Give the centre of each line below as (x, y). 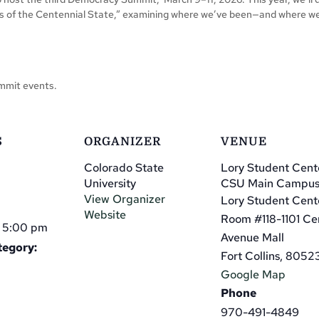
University (110, 183)
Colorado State (124, 167)
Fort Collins (250, 256)
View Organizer (125, 199)
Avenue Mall (252, 237)
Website (105, 214)
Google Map (253, 274)
